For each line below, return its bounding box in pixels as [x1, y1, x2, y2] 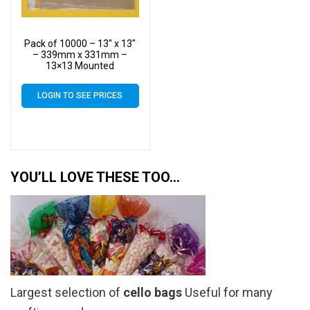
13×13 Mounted [46, 60, 115, 72]
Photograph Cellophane [28, 71, 132, 83]
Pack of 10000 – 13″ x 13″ [24, 38, 136, 50]
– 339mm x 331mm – [33, 49, 128, 61]
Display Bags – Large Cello [23, 82, 138, 94]
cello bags [123, 284, 182, 300]
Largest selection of [10, 284, 123, 300]
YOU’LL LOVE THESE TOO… [10, 168, 180, 185]
